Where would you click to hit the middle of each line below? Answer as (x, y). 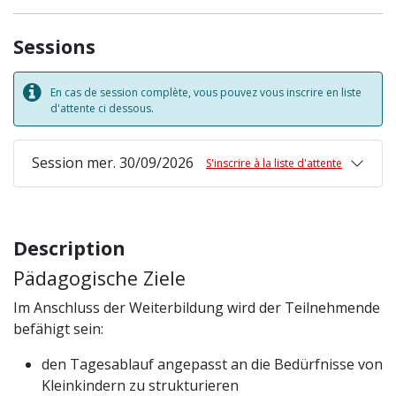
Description (69, 248)
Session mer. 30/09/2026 (113, 163)
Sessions (54, 46)
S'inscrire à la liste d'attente (274, 163)
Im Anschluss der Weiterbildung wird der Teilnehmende (197, 308)
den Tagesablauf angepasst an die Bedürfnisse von (212, 364)
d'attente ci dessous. (102, 108)
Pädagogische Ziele (99, 278)
